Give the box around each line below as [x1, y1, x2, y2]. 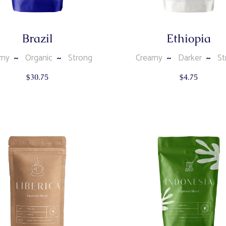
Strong [68, 51, 92, 66]
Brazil [22, 31, 53, 46]
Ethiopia [166, 31, 211, 46]
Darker [178, 51, 202, 66]
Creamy [136, 51, 162, 66]
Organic [25, 51, 52, 66]
